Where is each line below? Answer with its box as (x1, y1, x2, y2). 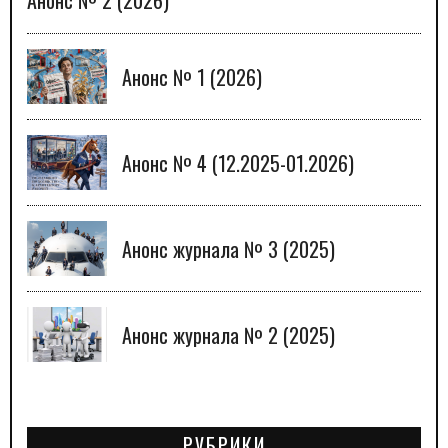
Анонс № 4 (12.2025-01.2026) (122, 147, 354, 178)
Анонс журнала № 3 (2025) (122, 233, 335, 264)
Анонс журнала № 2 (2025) (122, 319, 335, 350)
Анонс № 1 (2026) (122, 61, 262, 92)
